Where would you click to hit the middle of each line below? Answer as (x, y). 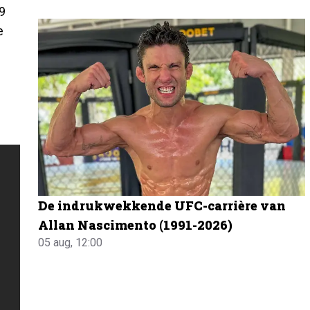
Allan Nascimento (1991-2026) (136, 225)
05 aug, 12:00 (71, 243)
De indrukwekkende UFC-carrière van (162, 206)
